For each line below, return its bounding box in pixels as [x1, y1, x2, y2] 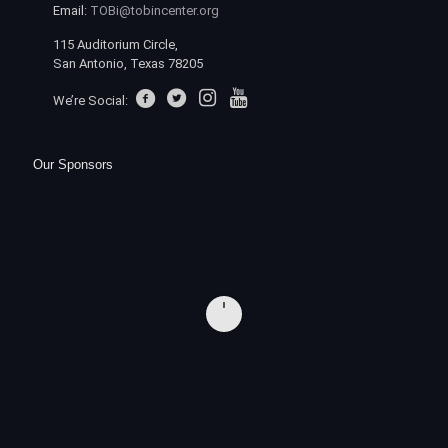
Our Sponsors [33, 157, 113, 173]
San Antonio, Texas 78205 [53, 56, 203, 72]
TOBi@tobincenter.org [90, 3, 219, 19]
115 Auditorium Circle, [53, 37, 178, 53]
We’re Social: [53, 93, 131, 109]
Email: [53, 3, 90, 19]
